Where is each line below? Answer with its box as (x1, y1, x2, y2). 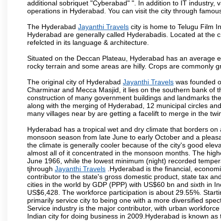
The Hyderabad (27, 22, 78, 31)
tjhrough (27, 164, 55, 173)
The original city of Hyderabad (27, 77, 123, 86)
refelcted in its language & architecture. (27, 38, 149, 46)
